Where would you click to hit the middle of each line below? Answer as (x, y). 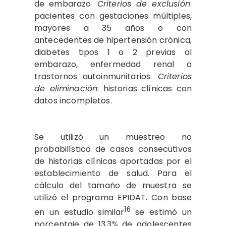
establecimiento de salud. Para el (113, 173)
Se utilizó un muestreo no (113, 137)
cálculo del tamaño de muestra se (113, 185)
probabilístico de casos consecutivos (113, 149)
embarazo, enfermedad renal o (113, 64)
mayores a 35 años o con (113, 28)
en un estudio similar (79, 212)
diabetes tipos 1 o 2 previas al (113, 52)
